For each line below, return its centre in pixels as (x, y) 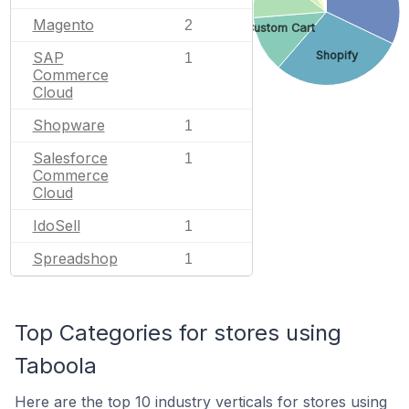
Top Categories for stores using (178, 333)
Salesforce (70, 158)
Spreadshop (75, 258)
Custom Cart (280, 27)
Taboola (56, 366)
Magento (63, 25)
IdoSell (56, 225)
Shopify (337, 55)
